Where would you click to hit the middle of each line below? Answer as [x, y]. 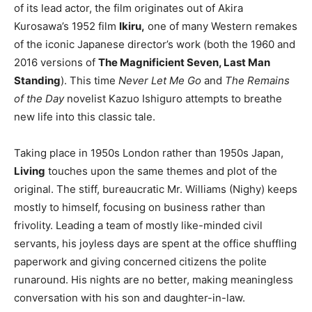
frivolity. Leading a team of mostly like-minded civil [138, 225]
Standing [37, 80]
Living [30, 171]
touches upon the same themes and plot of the [161, 171]
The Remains [257, 80]
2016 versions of [56, 62]
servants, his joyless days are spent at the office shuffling [155, 243]
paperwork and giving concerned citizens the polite [140, 261]
